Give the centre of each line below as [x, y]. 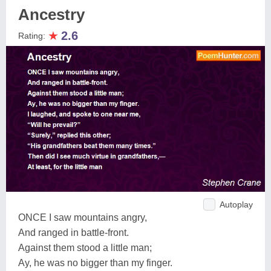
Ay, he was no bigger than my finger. [95, 263]
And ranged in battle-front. [73, 232]
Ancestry [51, 15]
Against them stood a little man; [85, 247]
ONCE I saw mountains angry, [83, 217]
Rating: [33, 36]
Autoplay [236, 204]
